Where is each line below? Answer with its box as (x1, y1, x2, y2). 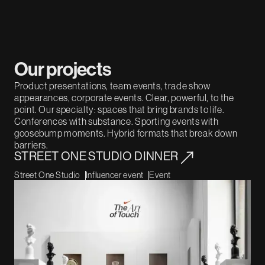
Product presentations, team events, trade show (14, 80, 211, 91)
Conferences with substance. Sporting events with (14, 116, 219, 127)
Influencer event (85, 170, 144, 180)
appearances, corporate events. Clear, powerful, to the (14, 92, 234, 103)
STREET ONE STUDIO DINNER (14, 150, 179, 163)
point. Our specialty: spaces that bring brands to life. (14, 104, 225, 115)
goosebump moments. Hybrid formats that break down (14, 128, 238, 138)
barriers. (14, 140, 49, 150)
